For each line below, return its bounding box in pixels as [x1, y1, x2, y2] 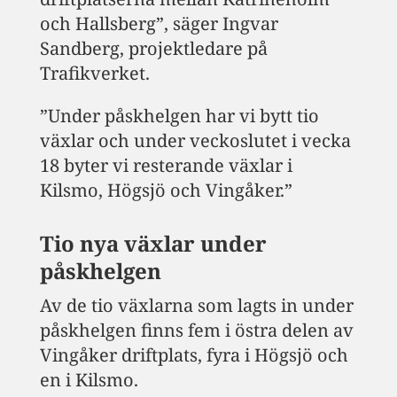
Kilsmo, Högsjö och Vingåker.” [39, 177, 292, 202]
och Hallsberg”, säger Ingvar [39, 11, 278, 35]
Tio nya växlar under [39, 228, 267, 258]
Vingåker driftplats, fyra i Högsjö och [39, 342, 348, 367]
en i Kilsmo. [39, 367, 138, 392]
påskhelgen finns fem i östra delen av [39, 317, 354, 342]
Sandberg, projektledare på [39, 35, 268, 60]
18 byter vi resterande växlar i [39, 152, 292, 177]
